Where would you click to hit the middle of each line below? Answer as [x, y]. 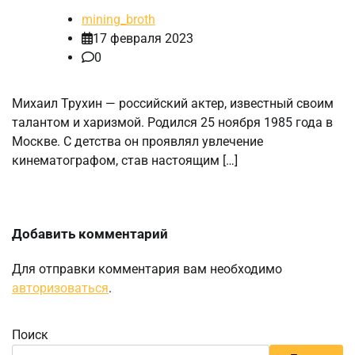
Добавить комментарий [90, 233]
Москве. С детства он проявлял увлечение [137, 141]
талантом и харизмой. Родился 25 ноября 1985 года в [172, 122]
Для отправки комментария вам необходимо [147, 269]
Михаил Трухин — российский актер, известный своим [173, 103]
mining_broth [118, 19]
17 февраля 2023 [143, 38]
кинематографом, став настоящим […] [125, 160]
